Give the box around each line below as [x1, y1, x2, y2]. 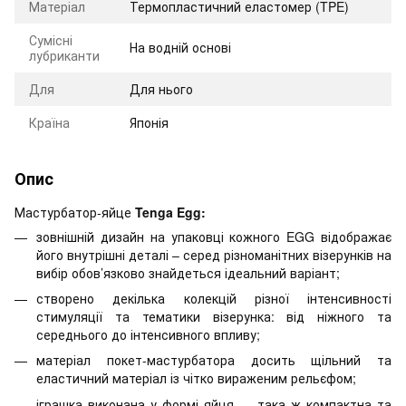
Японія [130, 112, 169, 131]
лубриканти [29, 45, 100, 64]
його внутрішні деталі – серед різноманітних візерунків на [36, 245, 391, 264]
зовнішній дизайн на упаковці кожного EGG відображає [36, 227, 391, 246]
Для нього [130, 79, 193, 98]
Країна [29, 112, 70, 131]
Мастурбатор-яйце [14, 202, 135, 221]
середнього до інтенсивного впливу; [36, 324, 260, 343]
